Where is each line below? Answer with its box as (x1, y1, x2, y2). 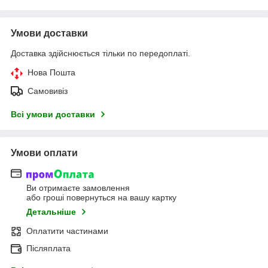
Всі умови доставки (11, 109, 95, 120)
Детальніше (26, 206, 76, 217)
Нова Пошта (28, 68, 75, 78)
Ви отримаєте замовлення (26, 182, 130, 193)
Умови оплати (11, 148, 78, 159)
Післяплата (26, 243, 71, 253)
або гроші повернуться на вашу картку (26, 192, 176, 202)
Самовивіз (28, 86, 68, 96)
